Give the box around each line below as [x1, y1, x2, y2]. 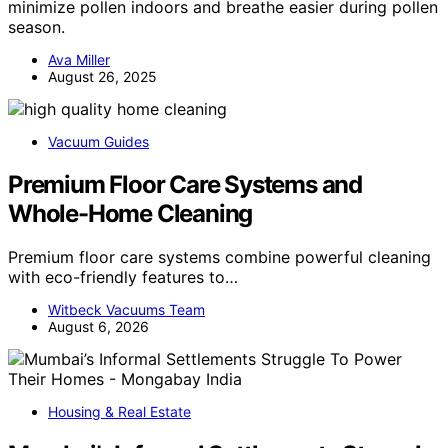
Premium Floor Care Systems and [8, 169, 362, 199]
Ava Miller [48, 50, 110, 68]
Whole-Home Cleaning [8, 198, 253, 228]
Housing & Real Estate [48, 403, 191, 421]
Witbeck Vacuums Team [48, 301, 205, 319]
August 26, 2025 [48, 67, 157, 85]
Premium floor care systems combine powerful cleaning [8, 247, 431, 268]
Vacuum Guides [48, 132, 149, 150]
